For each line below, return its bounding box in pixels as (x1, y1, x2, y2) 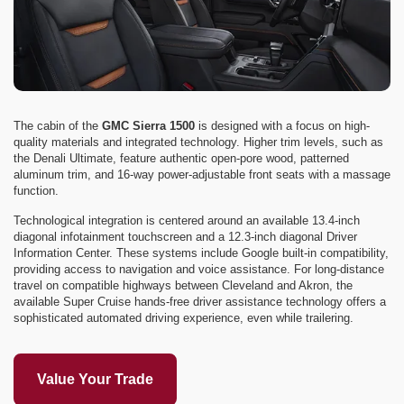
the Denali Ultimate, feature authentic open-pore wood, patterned (14, 151, 349, 166)
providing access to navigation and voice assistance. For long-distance (14, 262, 384, 277)
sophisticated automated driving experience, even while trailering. (14, 311, 353, 326)
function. (14, 184, 59, 198)
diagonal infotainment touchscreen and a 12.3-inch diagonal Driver (14, 230, 357, 244)
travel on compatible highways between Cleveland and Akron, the (14, 279, 353, 293)
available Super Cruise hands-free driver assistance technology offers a (14, 295, 386, 309)
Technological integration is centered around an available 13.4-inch (14, 214, 360, 228)
